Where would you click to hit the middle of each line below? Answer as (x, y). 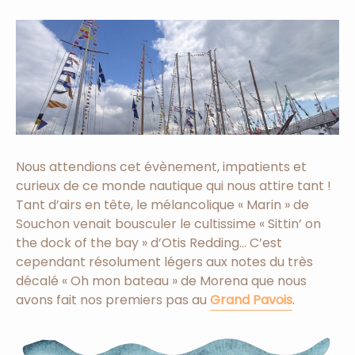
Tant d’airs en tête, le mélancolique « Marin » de (162, 205)
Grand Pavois (251, 300)
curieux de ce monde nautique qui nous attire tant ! (174, 186)
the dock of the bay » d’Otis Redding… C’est (149, 243)
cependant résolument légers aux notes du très (164, 262)
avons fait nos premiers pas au (113, 300)
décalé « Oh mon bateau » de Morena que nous (161, 281)
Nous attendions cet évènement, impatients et (161, 167)
